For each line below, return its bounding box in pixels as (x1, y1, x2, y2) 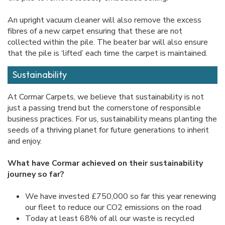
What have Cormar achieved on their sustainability (8, 158, 203, 169)
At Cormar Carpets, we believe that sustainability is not (8, 91, 204, 103)
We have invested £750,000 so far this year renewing (25, 191, 216, 202)
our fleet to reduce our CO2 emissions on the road (25, 202, 201, 213)
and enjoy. (8, 136, 42, 147)
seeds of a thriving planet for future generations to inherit (8, 125, 209, 136)
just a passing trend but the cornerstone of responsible (8, 102, 201, 114)
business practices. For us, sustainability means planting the (8, 114, 217, 125)
